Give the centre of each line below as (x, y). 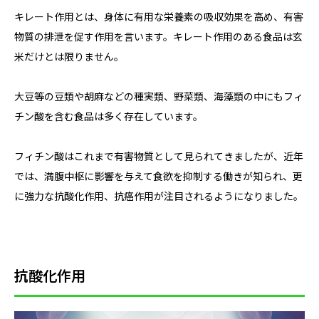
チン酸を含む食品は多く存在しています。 (109, 116)
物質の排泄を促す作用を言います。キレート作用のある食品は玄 (158, 37)
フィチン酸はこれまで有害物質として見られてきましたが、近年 (159, 156)
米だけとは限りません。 (69, 57)
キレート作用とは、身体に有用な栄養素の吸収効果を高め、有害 (159, 17)
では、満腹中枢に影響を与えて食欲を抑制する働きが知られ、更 (158, 176)
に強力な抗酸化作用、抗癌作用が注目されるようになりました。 (159, 196)
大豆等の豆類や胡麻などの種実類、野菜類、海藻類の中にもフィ (159, 96)
